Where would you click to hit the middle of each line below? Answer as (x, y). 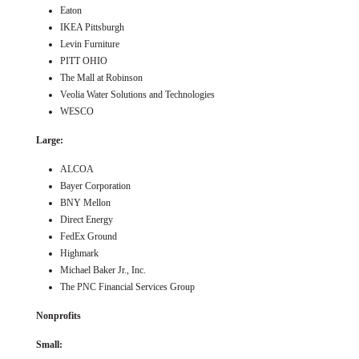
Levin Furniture (90, 44)
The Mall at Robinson (101, 77)
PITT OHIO (84, 61)
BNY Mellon (85, 202)
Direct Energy (87, 219)
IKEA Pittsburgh (92, 27)
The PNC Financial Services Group (127, 286)
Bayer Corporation (95, 186)
